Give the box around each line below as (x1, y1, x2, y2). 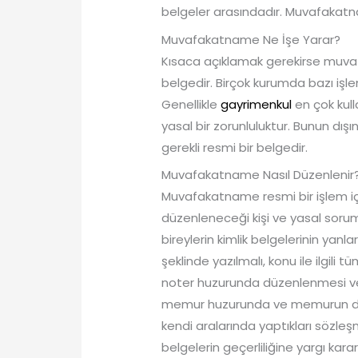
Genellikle (161, 95, 221, 113)
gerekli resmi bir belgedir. (161, 138, 308, 156)
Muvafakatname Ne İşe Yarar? (161, 30, 341, 48)
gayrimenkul (221, 95, 292, 113)
